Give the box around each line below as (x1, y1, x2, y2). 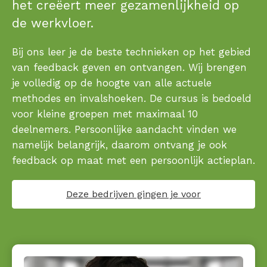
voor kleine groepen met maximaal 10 (12, 108, 198, 120)
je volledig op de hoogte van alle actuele (12, 77, 212, 89)
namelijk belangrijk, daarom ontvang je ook (12, 139, 227, 151)
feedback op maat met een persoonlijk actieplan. (12, 154, 255, 166)
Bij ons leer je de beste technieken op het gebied (12, 46, 251, 58)
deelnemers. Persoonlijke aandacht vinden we (12, 123, 237, 135)
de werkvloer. (12, 15, 94, 30)
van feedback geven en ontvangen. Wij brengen (12, 61, 247, 73)
